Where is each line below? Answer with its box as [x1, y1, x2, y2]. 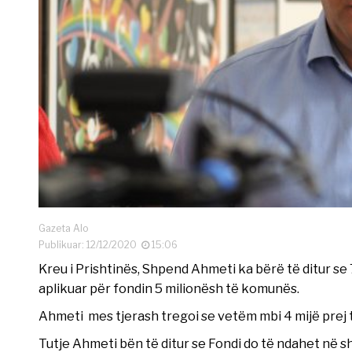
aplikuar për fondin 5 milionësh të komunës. [38, 280, 299, 296]
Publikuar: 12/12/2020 [38, 238, 141, 251]
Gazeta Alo [38, 222, 88, 234]
